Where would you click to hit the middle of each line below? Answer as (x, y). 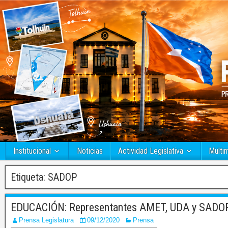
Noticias (90, 151)
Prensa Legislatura (46, 220)
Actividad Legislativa (151, 151)
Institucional (32, 151)
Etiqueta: (29, 177)
